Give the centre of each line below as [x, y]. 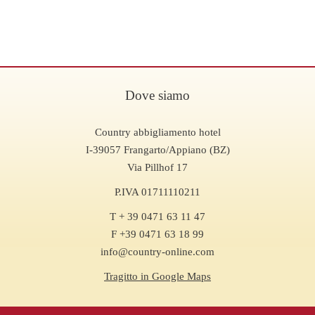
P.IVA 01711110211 [157, 192]
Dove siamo [157, 96]
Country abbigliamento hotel [157, 133]
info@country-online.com [157, 252]
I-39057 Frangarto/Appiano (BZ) [157, 150]
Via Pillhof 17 [157, 168]
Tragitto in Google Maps [157, 277]
